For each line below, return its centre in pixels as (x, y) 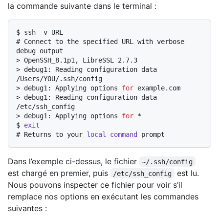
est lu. (188, 173)
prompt (151, 134)
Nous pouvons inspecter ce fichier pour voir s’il (95, 185)
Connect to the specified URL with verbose (104, 41)
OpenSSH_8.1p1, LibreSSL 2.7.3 (81, 60)
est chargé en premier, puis (59, 173)
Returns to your (55, 134)
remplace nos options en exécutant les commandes (103, 196)
